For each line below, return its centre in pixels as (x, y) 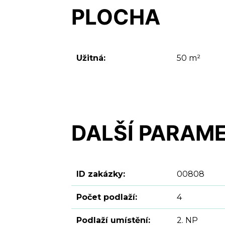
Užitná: (91, 58)
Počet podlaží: (107, 197)
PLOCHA (116, 17)
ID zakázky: (101, 174)
